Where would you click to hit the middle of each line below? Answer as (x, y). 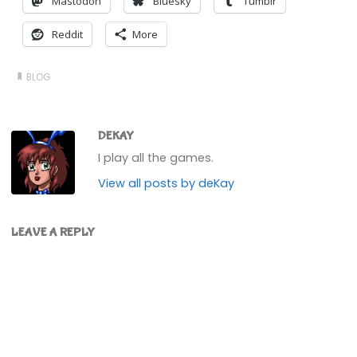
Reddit (67, 34)
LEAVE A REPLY (53, 232)
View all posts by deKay (167, 184)
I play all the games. (156, 158)
